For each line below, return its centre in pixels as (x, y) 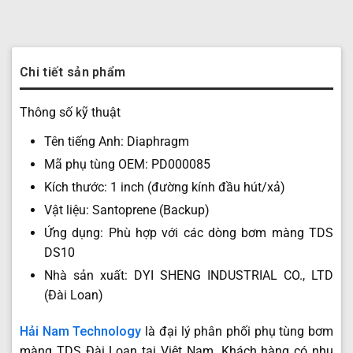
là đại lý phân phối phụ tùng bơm (238, 332)
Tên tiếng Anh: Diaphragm (116, 142)
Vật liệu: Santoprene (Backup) (126, 210)
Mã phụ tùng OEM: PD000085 (127, 165)
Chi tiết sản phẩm (73, 72)
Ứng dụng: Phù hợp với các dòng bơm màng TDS (188, 233)
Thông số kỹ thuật (70, 113)
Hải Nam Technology (81, 332)
